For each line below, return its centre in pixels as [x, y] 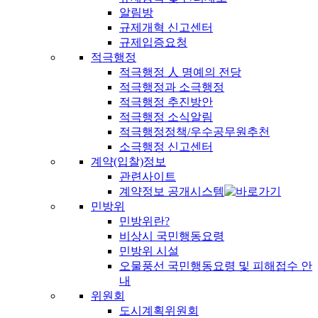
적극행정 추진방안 [166, 102]
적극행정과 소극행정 [172, 87]
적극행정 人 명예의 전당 [180, 72]
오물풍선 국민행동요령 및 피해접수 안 [216, 266]
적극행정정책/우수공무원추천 [194, 132]
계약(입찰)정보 [128, 162]
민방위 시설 [149, 251]
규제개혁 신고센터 [166, 28]
